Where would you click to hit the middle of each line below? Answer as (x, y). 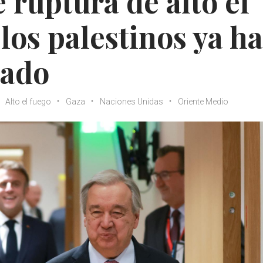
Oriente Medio (203, 101)
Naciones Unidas (131, 101)
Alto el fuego (28, 101)
